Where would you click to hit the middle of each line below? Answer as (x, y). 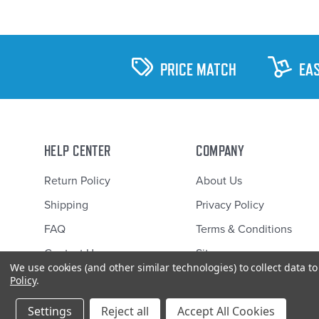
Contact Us (72, 254)
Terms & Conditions (244, 230)
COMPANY (220, 151)
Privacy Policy (230, 205)
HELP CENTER (78, 151)
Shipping (66, 205)
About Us (219, 181)
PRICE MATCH (198, 69)
